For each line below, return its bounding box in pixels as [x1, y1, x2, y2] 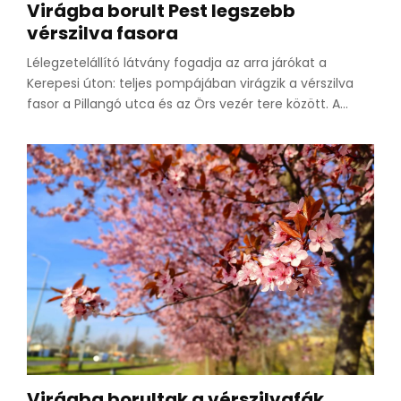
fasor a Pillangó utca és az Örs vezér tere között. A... [27, 94, 348, 113]
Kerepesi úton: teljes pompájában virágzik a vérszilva [27, 73, 354, 92]
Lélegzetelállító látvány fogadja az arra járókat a [27, 53, 327, 72]
